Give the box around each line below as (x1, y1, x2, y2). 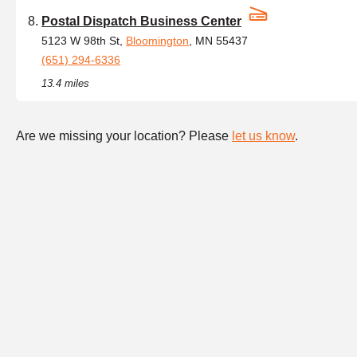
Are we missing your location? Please (16, 129, 232, 143)
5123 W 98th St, (41, 34, 126, 47)
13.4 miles (41, 77, 89, 89)
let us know (232, 129, 295, 143)
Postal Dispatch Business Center (41, 14, 241, 28)
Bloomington (126, 34, 189, 47)
